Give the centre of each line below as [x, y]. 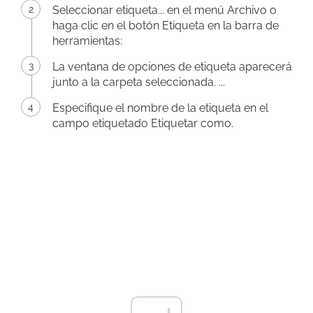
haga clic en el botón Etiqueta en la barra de [166, 26]
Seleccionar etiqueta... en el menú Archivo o [165, 10]
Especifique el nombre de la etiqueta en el [160, 108]
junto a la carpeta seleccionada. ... [139, 82]
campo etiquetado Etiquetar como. [143, 123]
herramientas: [87, 41]
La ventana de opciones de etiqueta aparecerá [172, 67]
